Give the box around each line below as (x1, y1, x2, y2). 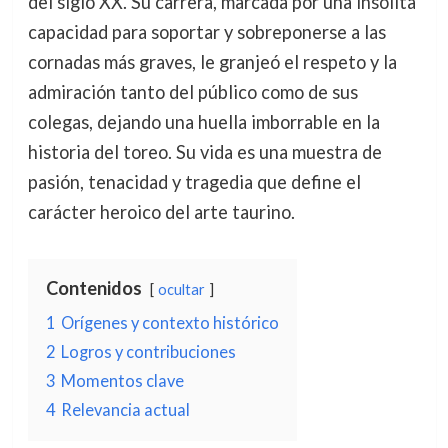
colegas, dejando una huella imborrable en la (27, 111, 380, 133)
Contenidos (45, 277, 142, 299)
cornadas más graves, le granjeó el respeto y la (27, 51, 397, 73)
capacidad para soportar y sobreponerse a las (27, 21, 386, 43)
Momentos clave (60, 371, 184, 390)
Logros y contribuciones (60, 342, 236, 361)
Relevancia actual (60, 400, 190, 419)
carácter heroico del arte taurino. (27, 201, 295, 223)
